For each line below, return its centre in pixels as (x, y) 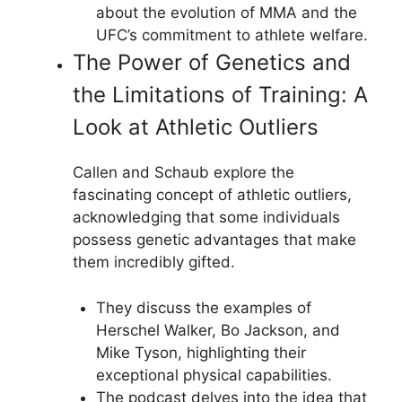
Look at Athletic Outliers (196, 127)
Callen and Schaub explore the (184, 172)
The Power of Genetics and (212, 62)
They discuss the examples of (203, 307)
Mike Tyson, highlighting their (201, 352)
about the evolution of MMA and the (226, 13)
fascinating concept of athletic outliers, (212, 195)
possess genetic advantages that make (214, 240)
